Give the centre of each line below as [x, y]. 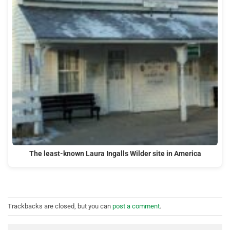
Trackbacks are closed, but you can [60, 206]
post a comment [136, 206]
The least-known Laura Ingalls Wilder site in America [115, 154]
